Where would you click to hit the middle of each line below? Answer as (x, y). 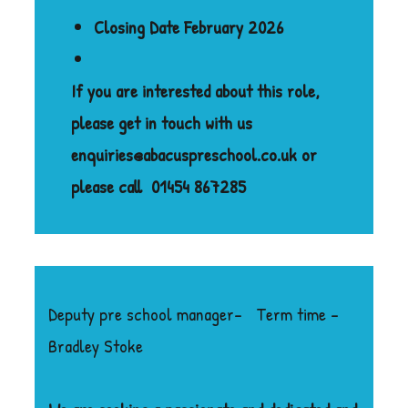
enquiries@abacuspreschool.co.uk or (194, 154)
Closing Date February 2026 (189, 26)
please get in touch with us (162, 122)
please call (107, 186)
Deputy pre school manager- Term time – (194, 313)
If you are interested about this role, (196, 90)
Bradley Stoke (98, 345)
